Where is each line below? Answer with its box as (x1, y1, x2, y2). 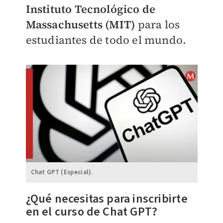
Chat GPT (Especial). (30, 167, 93, 177)
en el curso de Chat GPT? (25, 203, 158, 221)
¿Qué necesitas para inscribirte (25, 190, 188, 208)
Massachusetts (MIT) (25, 17, 138, 32)
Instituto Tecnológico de (25, 1, 156, 17)
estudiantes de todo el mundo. (25, 32, 187, 48)
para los (137, 17, 180, 32)
